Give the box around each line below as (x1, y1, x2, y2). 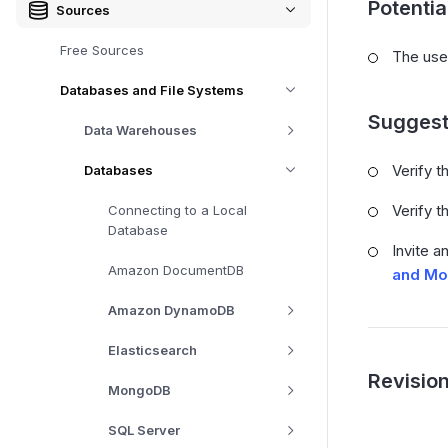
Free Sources (60, 42, 144, 58)
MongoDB (108, 382, 171, 398)
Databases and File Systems (60, 82, 244, 98)
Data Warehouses (84, 122, 197, 138)
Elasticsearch (108, 342, 197, 358)
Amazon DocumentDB (108, 262, 244, 278)
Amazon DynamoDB (108, 302, 235, 318)
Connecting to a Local (108, 202, 247, 218)
